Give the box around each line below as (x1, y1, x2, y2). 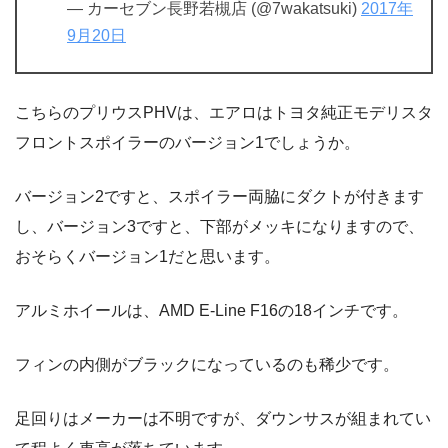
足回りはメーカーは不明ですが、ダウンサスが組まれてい (15, 409, 431, 427)
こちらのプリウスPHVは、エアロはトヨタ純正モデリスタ (15, 103, 433, 121)
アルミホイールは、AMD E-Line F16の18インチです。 (15, 301, 408, 319)
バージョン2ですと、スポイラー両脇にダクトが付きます (15, 187, 424, 205)
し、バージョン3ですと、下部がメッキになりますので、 (15, 217, 424, 235)
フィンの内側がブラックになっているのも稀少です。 (15, 355, 399, 373)
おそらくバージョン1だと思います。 (15, 247, 280, 265)
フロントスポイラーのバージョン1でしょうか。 (15, 133, 360, 151)
